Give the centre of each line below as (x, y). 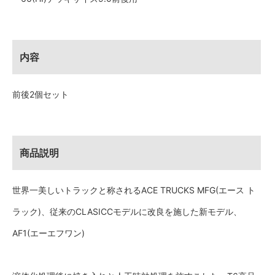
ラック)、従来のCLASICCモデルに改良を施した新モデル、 (127, 212)
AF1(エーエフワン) (48, 233)
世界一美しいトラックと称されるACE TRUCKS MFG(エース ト (134, 190)
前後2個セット (41, 95)
